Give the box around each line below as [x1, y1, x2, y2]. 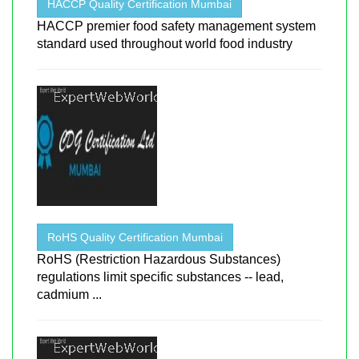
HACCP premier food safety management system [37, 18, 316, 33]
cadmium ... [37, 287, 102, 301]
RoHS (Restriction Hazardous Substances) [37, 252, 280, 266]
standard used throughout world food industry [37, 36, 292, 50]
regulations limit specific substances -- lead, [37, 269, 284, 284]
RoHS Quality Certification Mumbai [47, 230, 223, 244]
